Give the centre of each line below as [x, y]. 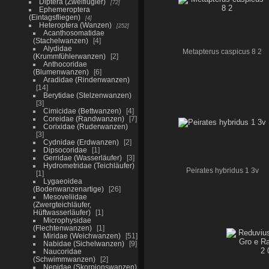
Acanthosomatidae [74, 32]
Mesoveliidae [65, 196]
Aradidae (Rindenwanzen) [86, 79]
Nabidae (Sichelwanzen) [83, 243]
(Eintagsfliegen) [54, 17]
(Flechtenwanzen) [62, 228]
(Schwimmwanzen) [64, 259]
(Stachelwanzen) [60, 40]
